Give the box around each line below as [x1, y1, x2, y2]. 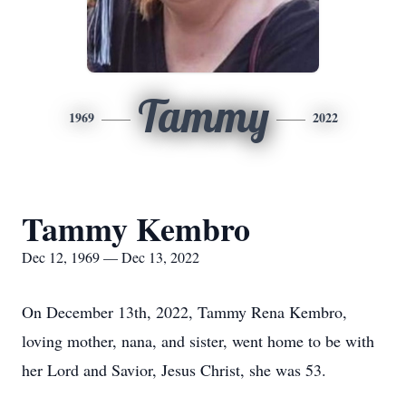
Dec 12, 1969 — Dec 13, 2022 [22, 247, 199, 266]
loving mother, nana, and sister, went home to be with [22, 330, 374, 352]
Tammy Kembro [22, 205, 250, 252]
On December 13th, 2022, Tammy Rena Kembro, [22, 301, 347, 323]
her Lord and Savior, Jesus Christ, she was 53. [22, 359, 326, 381]
